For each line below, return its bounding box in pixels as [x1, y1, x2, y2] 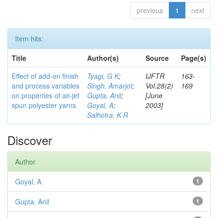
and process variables [12, 81, 79, 91]
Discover [7, 131, 52, 148]
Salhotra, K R [87, 110, 128, 120]
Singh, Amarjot [87, 81, 132, 91]
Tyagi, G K [87, 71, 119, 81]
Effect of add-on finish [12, 71, 78, 81]
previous [137, 5, 163, 15]
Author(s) [87, 53, 119, 63]
